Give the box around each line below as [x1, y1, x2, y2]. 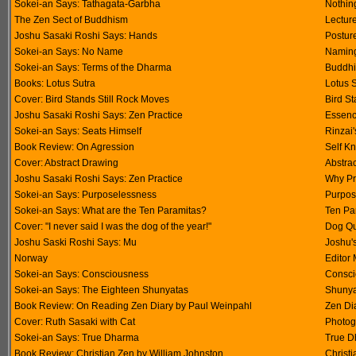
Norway [14, 253, 48, 264]
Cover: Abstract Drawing [14, 157, 118, 168]
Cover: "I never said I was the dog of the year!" [14, 221, 211, 232]
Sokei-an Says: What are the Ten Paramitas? [14, 205, 207, 216]
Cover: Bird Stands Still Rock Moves [14, 94, 169, 105]
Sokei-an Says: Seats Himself [14, 126, 141, 137]
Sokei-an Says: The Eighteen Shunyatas [14, 284, 188, 296]
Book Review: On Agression [14, 141, 134, 153]
